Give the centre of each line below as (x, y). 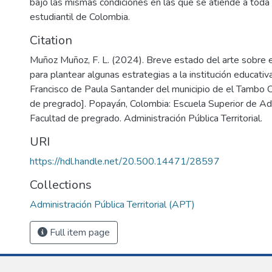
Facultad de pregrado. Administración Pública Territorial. (146, 118)
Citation (51, 40)
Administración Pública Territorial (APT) (112, 205)
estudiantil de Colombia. (80, 17)
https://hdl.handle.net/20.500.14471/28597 (125, 161)
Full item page (79, 233)
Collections (61, 185)
